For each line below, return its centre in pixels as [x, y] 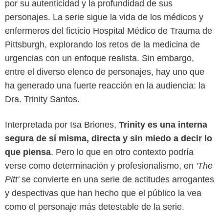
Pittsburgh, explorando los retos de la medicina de [102, 45]
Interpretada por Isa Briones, [62, 125]
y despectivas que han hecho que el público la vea [103, 193]
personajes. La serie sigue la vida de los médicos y [104, 17]
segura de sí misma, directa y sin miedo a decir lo [109, 139]
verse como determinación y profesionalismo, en [100, 166]
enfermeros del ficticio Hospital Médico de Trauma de [109, 31]
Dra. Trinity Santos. [42, 99]
